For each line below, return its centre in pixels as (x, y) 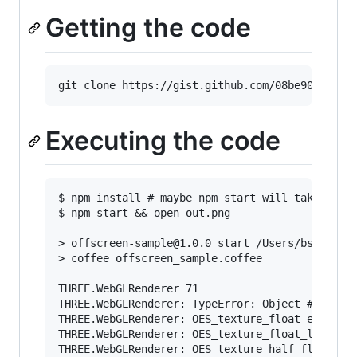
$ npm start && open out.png (144, 213)
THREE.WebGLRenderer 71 (128, 289)
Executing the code (163, 140)
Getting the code (148, 27)
